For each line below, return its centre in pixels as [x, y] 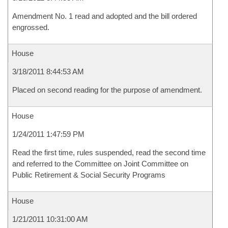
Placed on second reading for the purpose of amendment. [107, 90]
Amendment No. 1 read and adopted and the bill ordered [105, 16]
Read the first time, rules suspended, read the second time [109, 152]
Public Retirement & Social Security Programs [89, 175]
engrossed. [31, 27]
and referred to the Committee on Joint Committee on [100, 164]
